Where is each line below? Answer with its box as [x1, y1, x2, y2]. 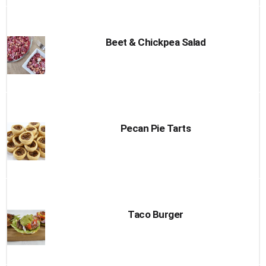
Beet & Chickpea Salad [105, 36, 206, 48]
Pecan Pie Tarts [120, 122, 191, 134]
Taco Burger [128, 208, 183, 220]
